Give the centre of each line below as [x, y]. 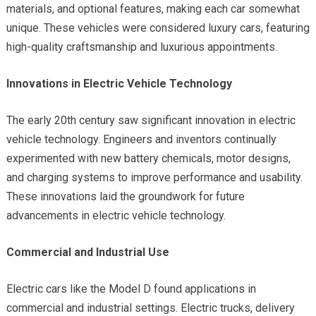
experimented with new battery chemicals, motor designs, [148, 158]
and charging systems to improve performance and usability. [154, 177]
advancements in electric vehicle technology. [116, 215]
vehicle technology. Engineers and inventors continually [141, 139]
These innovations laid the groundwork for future [125, 196]
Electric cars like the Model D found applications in [131, 288]
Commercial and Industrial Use [87, 252]
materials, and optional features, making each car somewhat [153, 8]
